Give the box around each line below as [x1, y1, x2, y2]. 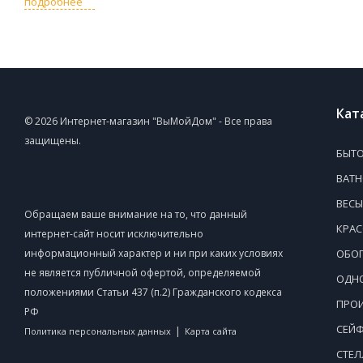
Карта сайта [185, 324, 237, 337]
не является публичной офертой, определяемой [24, 265, 261, 280]
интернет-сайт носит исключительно [24, 226, 203, 241]
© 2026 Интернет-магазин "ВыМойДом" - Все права [24, 113, 272, 128]
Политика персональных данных [24, 324, 171, 337]
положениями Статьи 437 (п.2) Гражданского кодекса [24, 284, 282, 299]
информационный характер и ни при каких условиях [24, 246, 283, 260]
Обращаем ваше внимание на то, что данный [24, 207, 247, 221]
